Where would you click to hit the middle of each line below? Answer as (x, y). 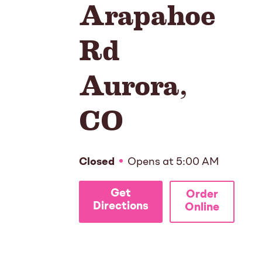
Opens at (151, 162)
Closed (97, 162)
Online (202, 208)
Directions (121, 207)
